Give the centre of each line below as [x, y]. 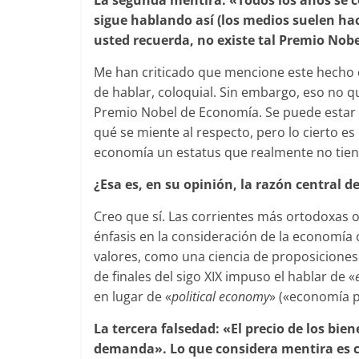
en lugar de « [133, 296]
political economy [220, 296]
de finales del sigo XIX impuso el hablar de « [224, 276]
